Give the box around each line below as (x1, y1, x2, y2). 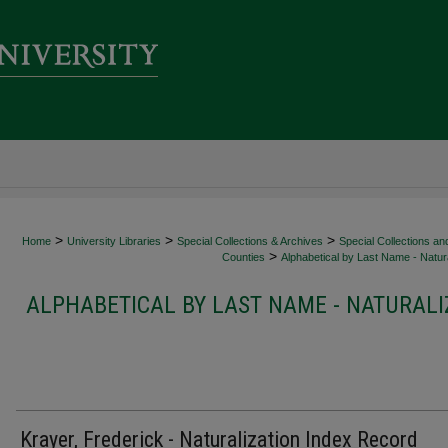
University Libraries (67, 235, 161, 247)
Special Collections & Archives (177, 235, 323, 247)
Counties (222, 251, 265, 263)
